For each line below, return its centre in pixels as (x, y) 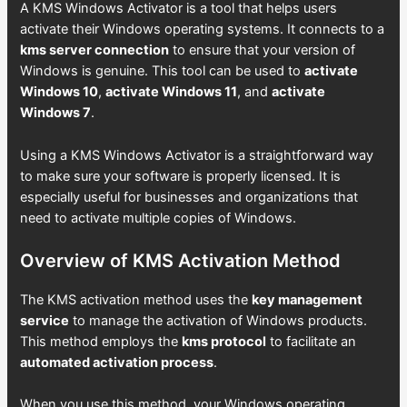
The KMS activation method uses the (136, 299)
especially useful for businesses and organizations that (189, 197)
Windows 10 (60, 92)
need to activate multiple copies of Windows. (159, 218)
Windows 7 (56, 113)
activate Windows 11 (172, 92)
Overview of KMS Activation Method (181, 260)
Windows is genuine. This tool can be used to (163, 71)
